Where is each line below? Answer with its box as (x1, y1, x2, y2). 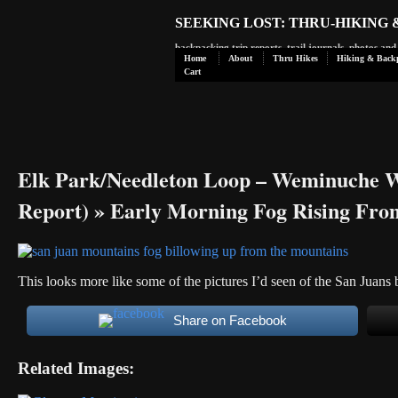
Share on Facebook (172, 312, 287, 328)
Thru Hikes (273, 53, 318, 63)
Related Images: (18, 358, 134, 378)
